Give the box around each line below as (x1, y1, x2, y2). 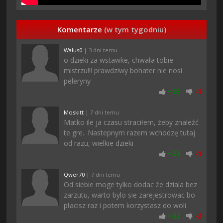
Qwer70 (64, 171, 85, 179)
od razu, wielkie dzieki (64, 138, 134, 148)
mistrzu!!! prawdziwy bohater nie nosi (64, 66, 183, 76)
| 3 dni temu (82, 46, 118, 54)
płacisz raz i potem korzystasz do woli (64, 201, 187, 211)
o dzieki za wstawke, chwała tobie (64, 55, 174, 65)
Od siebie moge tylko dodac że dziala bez (64, 180, 198, 190)
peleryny (64, 76, 91, 86)
